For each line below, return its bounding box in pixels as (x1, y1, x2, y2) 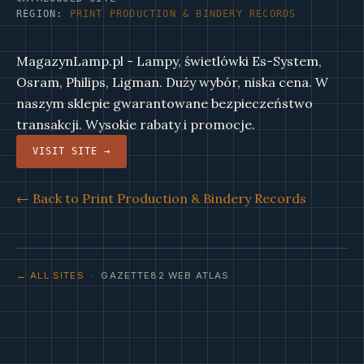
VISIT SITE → (32, 145, 110, 157)
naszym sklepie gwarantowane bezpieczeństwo (16, 95, 313, 111)
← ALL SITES (16, 270, 84, 281)
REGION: (16, 8, 70, 19)
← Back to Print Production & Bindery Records (16, 190, 306, 206)
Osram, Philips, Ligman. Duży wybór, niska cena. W (16, 74, 328, 90)
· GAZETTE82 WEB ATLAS (84, 270, 230, 281)
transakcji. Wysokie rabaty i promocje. (16, 116, 255, 132)
